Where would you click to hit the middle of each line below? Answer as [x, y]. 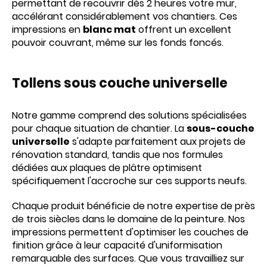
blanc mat [109, 30]
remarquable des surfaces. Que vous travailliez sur [128, 258]
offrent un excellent [184, 30]
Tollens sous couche [82, 83]
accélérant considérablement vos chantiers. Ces [125, 16]
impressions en [47, 30]
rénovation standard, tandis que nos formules [117, 155]
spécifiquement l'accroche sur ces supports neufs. [129, 181]
